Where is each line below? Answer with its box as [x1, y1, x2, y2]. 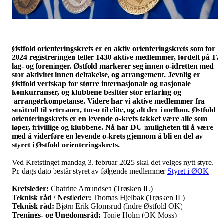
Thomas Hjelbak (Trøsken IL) [91, 193, 185, 201]
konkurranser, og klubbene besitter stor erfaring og [12, 88, 181, 96]
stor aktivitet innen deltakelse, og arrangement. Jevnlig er [12, 70, 200, 79]
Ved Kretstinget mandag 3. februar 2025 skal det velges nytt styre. [12, 158, 214, 166]
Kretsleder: [12, 184, 49, 193]
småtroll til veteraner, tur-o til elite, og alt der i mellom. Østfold [12, 105, 216, 114]
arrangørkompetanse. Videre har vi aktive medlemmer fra [12, 96, 205, 105]
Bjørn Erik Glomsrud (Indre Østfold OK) [56, 201, 182, 210]
